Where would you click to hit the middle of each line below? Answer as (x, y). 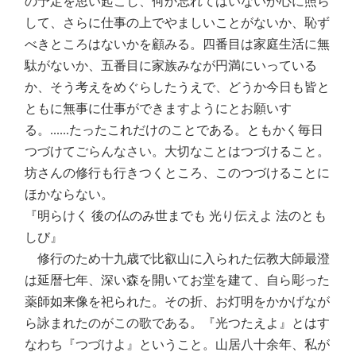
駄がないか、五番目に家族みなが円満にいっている (171, 66)
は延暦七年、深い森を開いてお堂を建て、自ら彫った (178, 280)
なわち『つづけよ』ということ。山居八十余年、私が (178, 344)
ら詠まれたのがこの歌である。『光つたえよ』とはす (178, 323)
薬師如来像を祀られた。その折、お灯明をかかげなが (178, 302)
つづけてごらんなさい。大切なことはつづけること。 (178, 151)
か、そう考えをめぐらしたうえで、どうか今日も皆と (178, 87)
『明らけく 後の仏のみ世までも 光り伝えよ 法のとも (176, 216)
